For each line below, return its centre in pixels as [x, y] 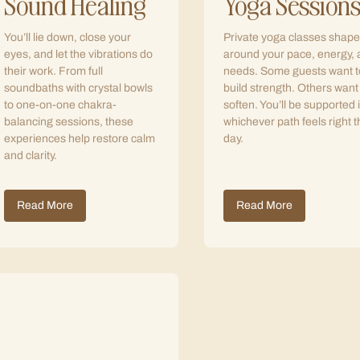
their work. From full [53, 71]
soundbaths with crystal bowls [78, 88]
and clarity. [31, 155]
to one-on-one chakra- [60, 105]
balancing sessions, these [69, 122]
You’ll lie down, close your [67, 37]
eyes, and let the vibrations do [78, 54]
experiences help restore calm [80, 139]
